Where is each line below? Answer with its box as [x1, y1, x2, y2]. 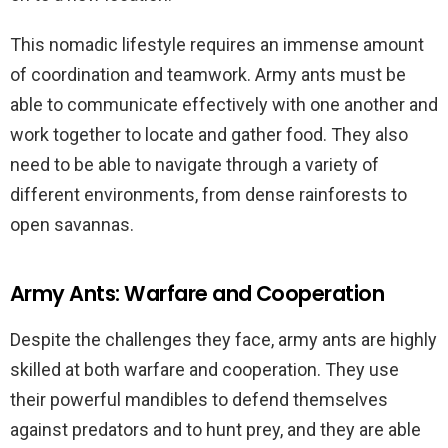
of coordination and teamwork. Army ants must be [10, 64, 406, 85]
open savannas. [10, 214, 134, 235]
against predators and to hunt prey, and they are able [10, 419, 421, 440]
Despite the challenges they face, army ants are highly [10, 329, 437, 350]
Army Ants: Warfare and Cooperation [10, 279, 385, 308]
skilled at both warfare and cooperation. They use [10, 359, 399, 380]
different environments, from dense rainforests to [10, 184, 407, 205]
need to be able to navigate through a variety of [10, 154, 379, 175]
